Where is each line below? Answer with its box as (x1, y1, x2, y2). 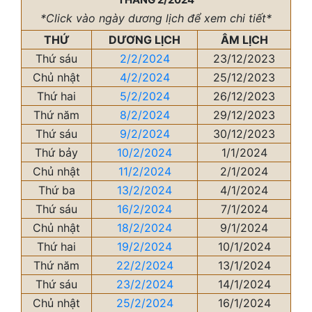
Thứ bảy (35, 146, 78, 159)
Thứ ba (38, 183, 75, 197)
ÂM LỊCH (220, 33, 268, 47)
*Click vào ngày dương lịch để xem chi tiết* (40, 11, 272, 25)
